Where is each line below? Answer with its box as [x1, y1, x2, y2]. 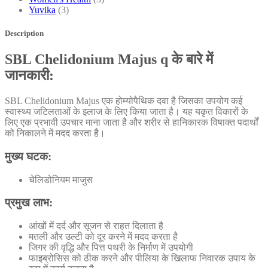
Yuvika [29, 4, 56, 15]
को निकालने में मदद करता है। [5, 128, 105, 139]
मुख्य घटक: [5, 150, 51, 163]
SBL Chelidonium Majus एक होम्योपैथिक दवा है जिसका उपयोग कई [5, 96, 242, 106]
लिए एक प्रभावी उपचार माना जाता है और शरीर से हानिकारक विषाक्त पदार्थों [5, 117, 258, 128]
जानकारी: [5, 68, 54, 84]
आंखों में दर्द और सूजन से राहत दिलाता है [29, 221, 163, 231]
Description [5, 29, 44, 38]
